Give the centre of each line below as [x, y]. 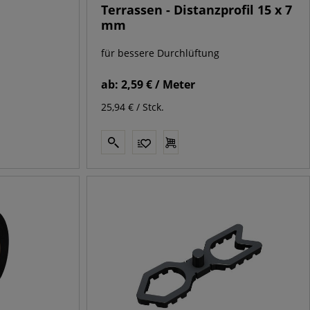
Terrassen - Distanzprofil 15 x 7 [197, 10]
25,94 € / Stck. [133, 107]
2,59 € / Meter [158, 85]
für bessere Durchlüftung [161, 53]
